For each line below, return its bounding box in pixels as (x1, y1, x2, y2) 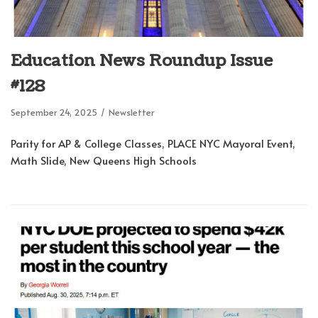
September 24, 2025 (11, 106, 97, 119)
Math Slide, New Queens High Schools (11, 153, 197, 168)
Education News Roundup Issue (11, 50, 273, 73)
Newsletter (109, 106, 154, 119)
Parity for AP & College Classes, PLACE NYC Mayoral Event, (11, 136, 295, 151)
